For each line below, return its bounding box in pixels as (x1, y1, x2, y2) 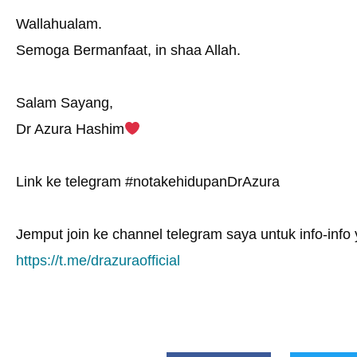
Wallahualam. (16, 15, 102, 32)
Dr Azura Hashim (16, 120, 124, 137)
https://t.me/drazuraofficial (16, 252, 180, 269)
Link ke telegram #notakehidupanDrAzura (16, 173, 280, 190)
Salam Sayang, (16, 94, 113, 111)
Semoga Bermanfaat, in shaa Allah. (16, 41, 241, 58)
